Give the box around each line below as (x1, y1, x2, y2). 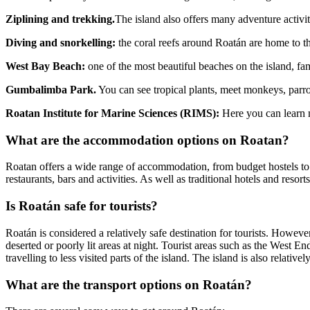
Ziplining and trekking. (6, 13, 115, 25)
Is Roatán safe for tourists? (6, 199, 158, 214)
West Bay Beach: (6, 60, 85, 72)
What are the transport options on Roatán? (6, 277, 252, 292)
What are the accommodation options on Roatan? (6, 132, 289, 147)
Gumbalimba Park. (6, 84, 96, 95)
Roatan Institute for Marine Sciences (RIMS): (6, 107, 222, 119)
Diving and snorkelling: (6, 37, 118, 48)
